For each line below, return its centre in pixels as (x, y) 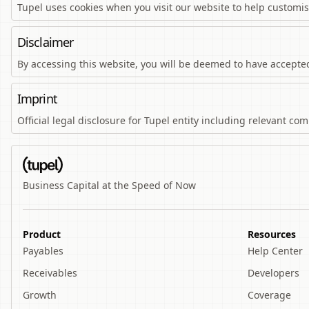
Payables (43, 251)
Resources (271, 234)
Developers (273, 273)
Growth (40, 295)
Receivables (50, 273)
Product (42, 234)
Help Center (275, 251)
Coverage (269, 295)
